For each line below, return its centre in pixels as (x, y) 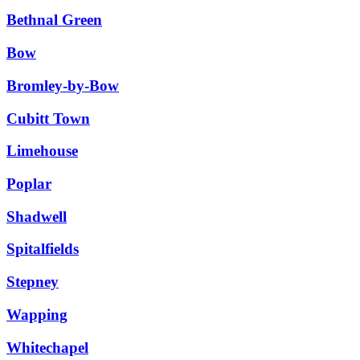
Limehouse (42, 151)
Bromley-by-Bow (63, 85)
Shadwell (37, 216)
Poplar (29, 184)
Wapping (37, 314)
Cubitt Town (48, 118)
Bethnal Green (54, 20)
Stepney (33, 282)
